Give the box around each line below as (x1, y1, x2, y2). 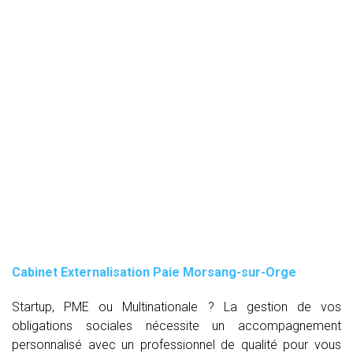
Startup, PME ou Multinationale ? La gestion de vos (12, 299, 341, 314)
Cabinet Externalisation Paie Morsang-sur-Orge (12, 264, 296, 280)
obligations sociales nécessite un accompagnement (12, 318, 341, 333)
